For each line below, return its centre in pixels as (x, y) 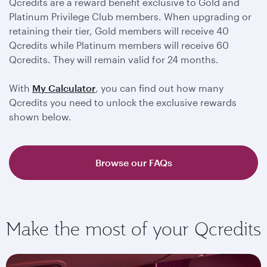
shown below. (40, 117)
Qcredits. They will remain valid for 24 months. (114, 59)
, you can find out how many (159, 88)
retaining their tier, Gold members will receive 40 (119, 31)
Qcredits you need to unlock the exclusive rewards (123, 102)
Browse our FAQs (133, 162)
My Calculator (64, 88)
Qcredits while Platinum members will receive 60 (119, 45)
